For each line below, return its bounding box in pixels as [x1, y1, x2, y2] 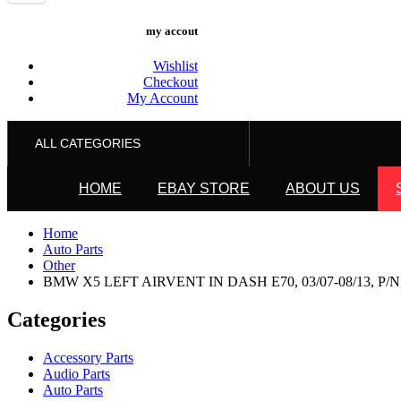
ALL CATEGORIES [35, 136, 141, 151]
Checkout [142, 74, 198, 90]
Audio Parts [43, 366, 110, 382]
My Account [126, 90, 198, 107]
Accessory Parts [43, 350, 133, 366]
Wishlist [152, 58, 198, 74]
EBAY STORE [158, 181, 250, 197]
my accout [145, 24, 198, 38]
